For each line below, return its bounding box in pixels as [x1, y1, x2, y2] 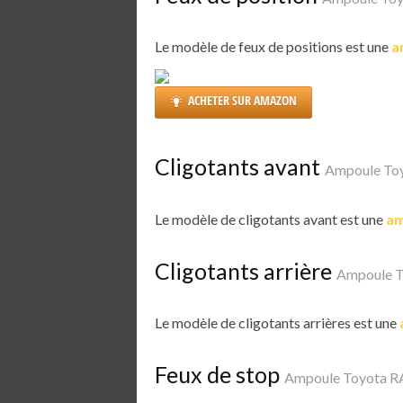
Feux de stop [155, 361, 284, 389]
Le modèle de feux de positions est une [155, 38, 391, 56]
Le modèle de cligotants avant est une [155, 210, 386, 228]
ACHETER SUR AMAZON [188, 92, 297, 110]
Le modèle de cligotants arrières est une [155, 314, 399, 332]
